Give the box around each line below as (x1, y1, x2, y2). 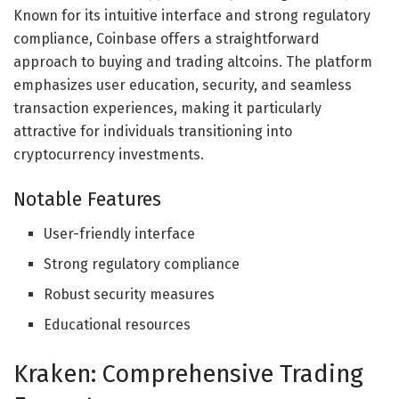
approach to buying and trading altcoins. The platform (13, 53, 372, 71)
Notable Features (13, 188, 161, 212)
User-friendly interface (44, 224, 196, 242)
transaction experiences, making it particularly (13, 100, 322, 118)
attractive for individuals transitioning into (13, 123, 292, 141)
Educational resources (44, 315, 191, 333)
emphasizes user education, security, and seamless (13, 77, 352, 94)
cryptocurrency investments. (13, 146, 204, 164)
